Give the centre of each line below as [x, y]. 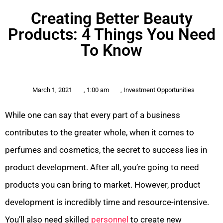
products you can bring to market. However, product [103, 185]
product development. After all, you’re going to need [102, 167]
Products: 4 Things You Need [111, 35]
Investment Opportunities [159, 90]
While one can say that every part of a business [93, 115]
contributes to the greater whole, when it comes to [100, 133]
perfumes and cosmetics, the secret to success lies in [106, 150]
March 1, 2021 [52, 90]
